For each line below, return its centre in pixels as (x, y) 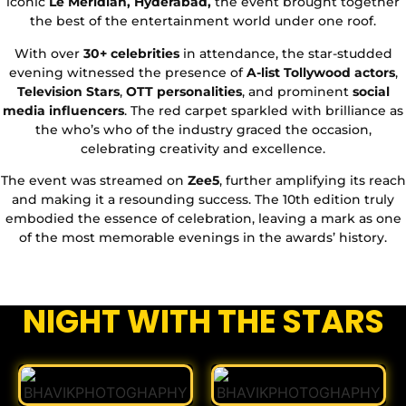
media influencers (63, 110)
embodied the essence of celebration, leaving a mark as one (203, 218)
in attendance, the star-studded (285, 53)
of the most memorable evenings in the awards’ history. (203, 237)
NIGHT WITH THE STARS (203, 322)
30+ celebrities (131, 53)
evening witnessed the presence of (127, 72)
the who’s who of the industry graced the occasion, (203, 129)
